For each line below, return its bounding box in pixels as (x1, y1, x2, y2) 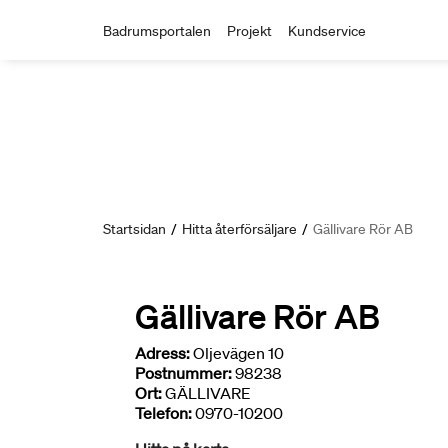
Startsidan (103, 220, 166, 238)
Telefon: (135, 403, 192, 423)
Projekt (227, 22, 272, 40)
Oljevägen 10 (190, 343, 284, 363)
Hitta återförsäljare (182, 220, 297, 238)
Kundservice (288, 22, 366, 40)
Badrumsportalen (103, 22, 211, 40)
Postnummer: (135, 363, 232, 383)
